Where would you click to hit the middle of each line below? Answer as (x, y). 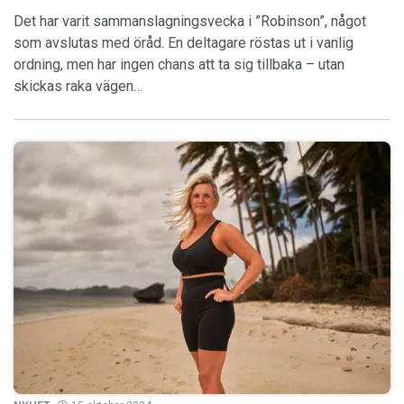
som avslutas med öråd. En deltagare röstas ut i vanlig (184, 43)
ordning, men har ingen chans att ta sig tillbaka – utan (179, 65)
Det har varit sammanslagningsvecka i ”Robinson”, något (190, 22)
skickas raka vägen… (78, 87)
